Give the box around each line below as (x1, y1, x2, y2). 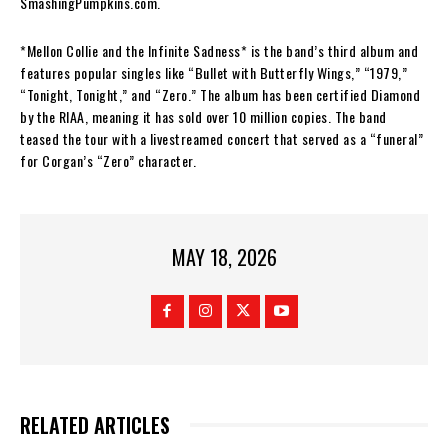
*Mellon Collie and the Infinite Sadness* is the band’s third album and (20, 39, 418, 61)
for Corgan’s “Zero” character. (20, 149, 203, 171)
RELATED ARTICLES (20, 410, 170, 441)
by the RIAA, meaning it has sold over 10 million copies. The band (20, 105, 387, 127)
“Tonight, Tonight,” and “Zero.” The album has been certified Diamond (20, 83, 420, 105)
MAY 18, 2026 (171, 242, 277, 273)
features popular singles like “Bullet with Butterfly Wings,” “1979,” (20, 61, 407, 83)
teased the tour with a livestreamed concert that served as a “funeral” (20, 127, 423, 149)
